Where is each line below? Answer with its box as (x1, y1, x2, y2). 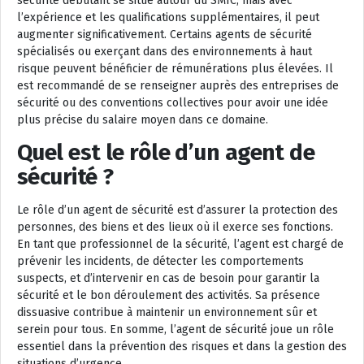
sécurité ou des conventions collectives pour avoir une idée (17, 95, 328, 110)
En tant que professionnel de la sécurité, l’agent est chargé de (17, 236, 344, 251)
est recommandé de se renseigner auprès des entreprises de (17, 78, 339, 93)
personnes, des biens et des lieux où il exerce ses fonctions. (17, 219, 333, 234)
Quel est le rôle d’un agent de (17, 138, 315, 166)
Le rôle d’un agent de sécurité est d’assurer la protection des (17, 202, 338, 217)
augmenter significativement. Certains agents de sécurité (17, 27, 312, 41)
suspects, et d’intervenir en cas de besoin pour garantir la (17, 271, 319, 285)
